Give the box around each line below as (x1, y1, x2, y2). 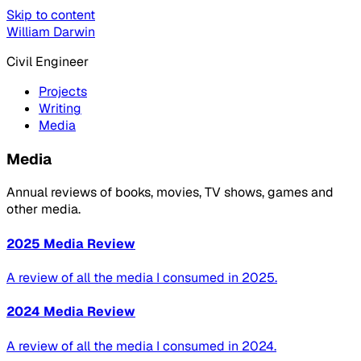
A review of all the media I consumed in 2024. (6, 337, 276, 355)
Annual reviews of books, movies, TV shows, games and (6, 184, 334, 201)
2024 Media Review (6, 303, 135, 321)
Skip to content (6, 6, 95, 23)
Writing (39, 100, 81, 117)
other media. (6, 201, 81, 218)
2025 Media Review (6, 234, 135, 252)
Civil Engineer (6, 53, 89, 70)
